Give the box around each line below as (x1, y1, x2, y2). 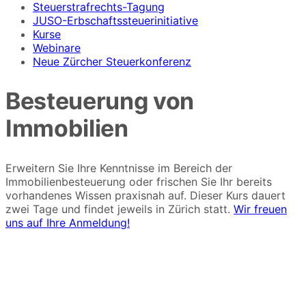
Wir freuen (234, 202, 287, 217)
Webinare (33, 41, 81, 55)
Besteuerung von (5, 87, 194, 115)
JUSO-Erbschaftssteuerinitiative (33, 14, 198, 27)
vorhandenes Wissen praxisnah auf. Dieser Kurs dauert (5, 189, 286, 203)
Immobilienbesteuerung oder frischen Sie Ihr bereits (5, 175, 272, 189)
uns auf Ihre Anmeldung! (5, 216, 130, 230)
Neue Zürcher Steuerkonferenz (33, 55, 191, 68)
